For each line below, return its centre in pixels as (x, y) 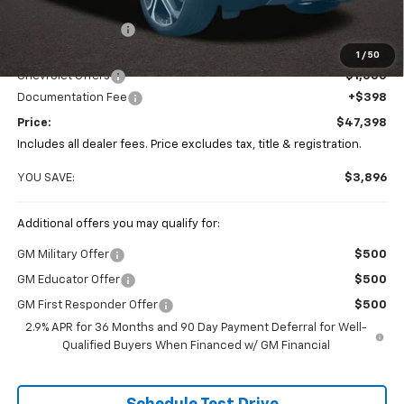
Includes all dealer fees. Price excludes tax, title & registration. (189, 144)
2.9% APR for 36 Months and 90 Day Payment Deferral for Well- (196, 327)
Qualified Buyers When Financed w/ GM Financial (196, 345)
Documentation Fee (72, 97)
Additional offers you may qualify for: (118, 224)
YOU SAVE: (46, 178)
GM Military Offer (63, 254)
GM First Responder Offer (87, 305)
